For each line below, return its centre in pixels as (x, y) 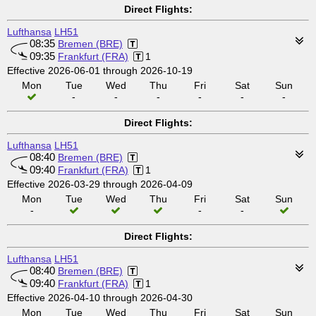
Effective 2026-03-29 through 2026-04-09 (100, 184)
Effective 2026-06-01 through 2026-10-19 (100, 71)
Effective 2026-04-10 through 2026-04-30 (100, 298)
